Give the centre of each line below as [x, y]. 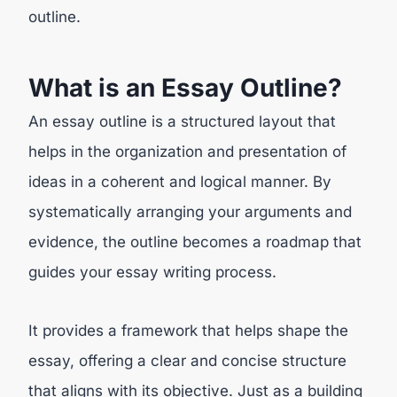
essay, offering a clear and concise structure [187, 360]
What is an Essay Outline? [185, 87]
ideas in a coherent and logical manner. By [180, 181]
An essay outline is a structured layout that [182, 121]
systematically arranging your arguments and [190, 211]
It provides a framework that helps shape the [188, 330]
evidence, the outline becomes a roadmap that [195, 241]
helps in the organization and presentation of [187, 151]
